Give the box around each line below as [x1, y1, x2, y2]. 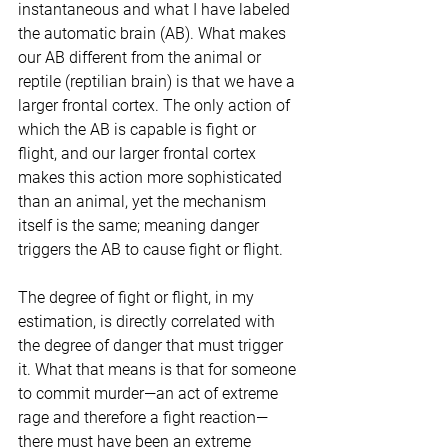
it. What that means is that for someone [18, 360, 300, 380]
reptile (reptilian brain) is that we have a [18, 72, 299, 92]
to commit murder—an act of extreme [18, 384, 282, 404]
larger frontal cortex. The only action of [18, 96, 294, 116]
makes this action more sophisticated [18, 168, 286, 188]
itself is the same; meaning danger [18, 216, 263, 236]
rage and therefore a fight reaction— [18, 408, 268, 428]
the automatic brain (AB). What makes [18, 24, 290, 44]
